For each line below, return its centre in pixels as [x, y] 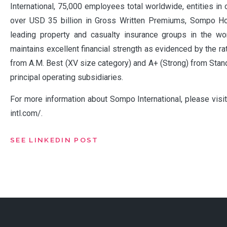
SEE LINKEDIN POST [54, 140]
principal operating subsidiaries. [68, 77]
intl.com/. [26, 113]
